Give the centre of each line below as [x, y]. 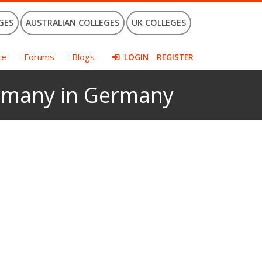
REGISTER [175, 57]
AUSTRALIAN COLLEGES [73, 23]
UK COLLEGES [159, 23]
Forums [39, 57]
